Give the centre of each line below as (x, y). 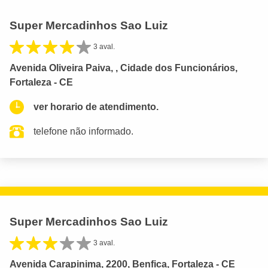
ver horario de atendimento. (96, 107)
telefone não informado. (83, 132)
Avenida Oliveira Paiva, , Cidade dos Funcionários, (124, 68)
